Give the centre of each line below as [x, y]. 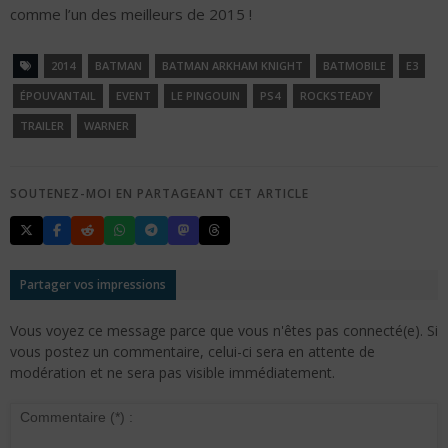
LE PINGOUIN [205, 96]
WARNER [106, 126]
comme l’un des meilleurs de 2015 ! [131, 14]
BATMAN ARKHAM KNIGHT [232, 66]
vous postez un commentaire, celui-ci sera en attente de [192, 352]
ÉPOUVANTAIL [58, 96]
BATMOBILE [354, 66]
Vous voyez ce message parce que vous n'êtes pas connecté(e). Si [224, 331]
